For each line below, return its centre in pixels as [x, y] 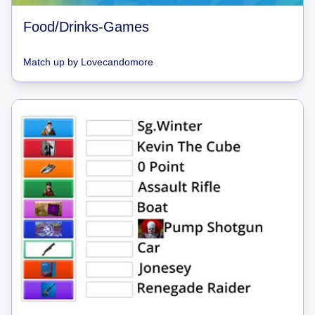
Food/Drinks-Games [86, 26]
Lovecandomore [117, 62]
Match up [44, 62]
